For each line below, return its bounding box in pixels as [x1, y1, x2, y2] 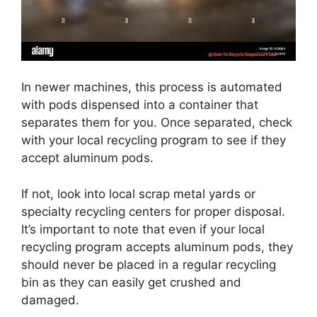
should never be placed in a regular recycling [21, 257, 276, 272]
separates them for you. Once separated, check [21, 115, 292, 130]
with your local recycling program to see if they [21, 133, 286, 148]
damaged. [21, 292, 79, 307]
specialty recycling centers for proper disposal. [21, 204, 285, 219]
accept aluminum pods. [21, 151, 154, 166]
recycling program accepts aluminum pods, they [21, 239, 293, 254]
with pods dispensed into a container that [21, 98, 258, 113]
